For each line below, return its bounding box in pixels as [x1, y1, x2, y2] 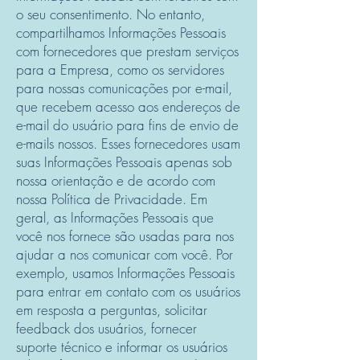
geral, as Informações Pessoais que [16, 208, 214, 227]
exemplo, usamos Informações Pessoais [16, 264, 235, 282]
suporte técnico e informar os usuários [16, 337, 227, 356]
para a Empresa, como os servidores [16, 60, 224, 79]
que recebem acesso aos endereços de [16, 97, 240, 116]
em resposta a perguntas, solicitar [16, 301, 207, 319]
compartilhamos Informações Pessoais [16, 23, 226, 42]
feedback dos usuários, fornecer [16, 319, 197, 337]
